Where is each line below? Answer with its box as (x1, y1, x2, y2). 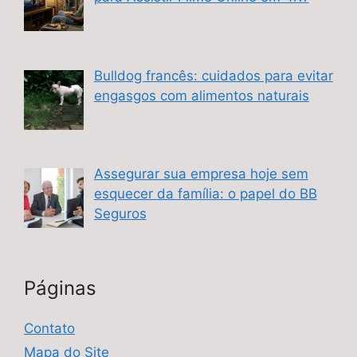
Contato (24, 320, 75, 336)
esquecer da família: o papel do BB (93, 186, 317, 202)
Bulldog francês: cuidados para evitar (93, 67, 333, 84)
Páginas (24, 276, 96, 300)
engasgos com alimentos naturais (93, 87, 309, 104)
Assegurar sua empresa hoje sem (93, 166, 308, 182)
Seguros (93, 206, 147, 222)
